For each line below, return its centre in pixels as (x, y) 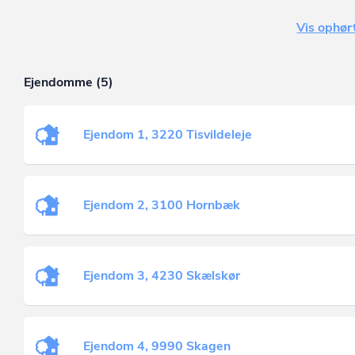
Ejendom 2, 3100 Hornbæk (162, 205)
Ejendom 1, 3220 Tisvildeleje (168, 135)
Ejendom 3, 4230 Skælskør (162, 276)
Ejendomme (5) (69, 82)
